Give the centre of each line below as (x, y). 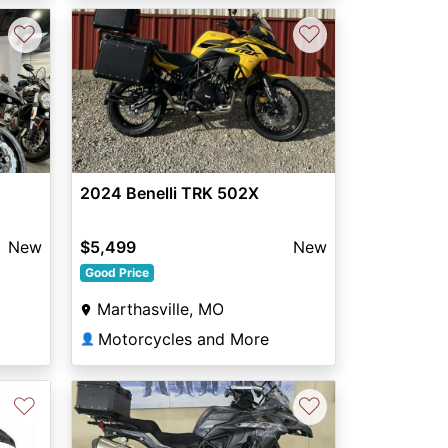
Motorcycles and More (183, 339)
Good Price (116, 273)
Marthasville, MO (160, 309)
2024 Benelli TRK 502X (169, 193)
